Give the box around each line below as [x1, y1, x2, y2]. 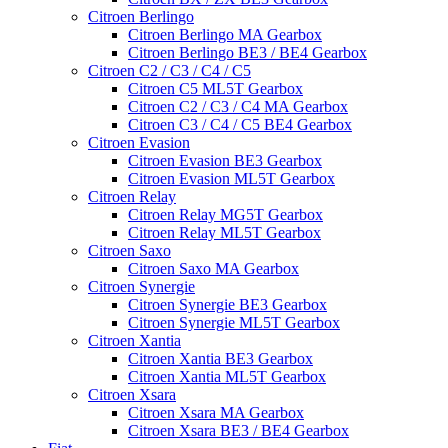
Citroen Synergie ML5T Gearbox [128, 314, 340, 331]
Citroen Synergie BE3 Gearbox [128, 296, 327, 313]
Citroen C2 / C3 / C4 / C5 [88, 62, 251, 79]
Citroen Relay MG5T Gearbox [128, 206, 323, 223]
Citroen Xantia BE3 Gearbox [128, 350, 313, 367]
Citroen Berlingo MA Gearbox [128, 26, 322, 43]
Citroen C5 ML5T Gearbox [128, 80, 303, 97]
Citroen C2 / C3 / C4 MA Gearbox [128, 98, 348, 115]
